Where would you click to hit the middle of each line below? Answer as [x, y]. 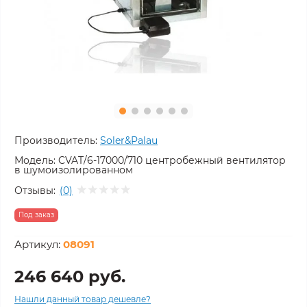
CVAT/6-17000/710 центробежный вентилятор [172, 160]
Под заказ [36, 215]
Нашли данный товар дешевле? [83, 299]
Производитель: [56, 140]
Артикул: [39, 244]
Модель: [35, 160]
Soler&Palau [129, 140]
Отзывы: [35, 190]
